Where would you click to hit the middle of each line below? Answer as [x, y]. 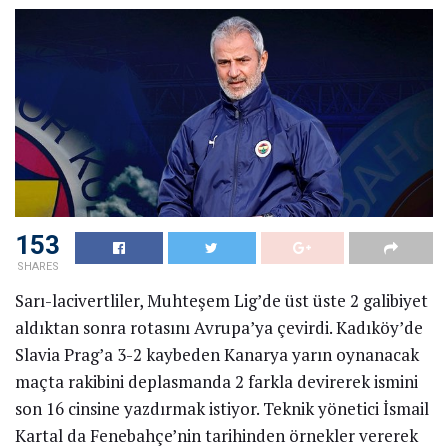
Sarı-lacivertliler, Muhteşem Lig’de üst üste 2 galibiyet [221, 301]
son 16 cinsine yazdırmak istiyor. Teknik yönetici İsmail [222, 409]
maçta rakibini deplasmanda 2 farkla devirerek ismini [216, 382]
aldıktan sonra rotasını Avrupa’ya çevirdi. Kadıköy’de [219, 328]
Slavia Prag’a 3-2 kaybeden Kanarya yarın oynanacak [217, 355]
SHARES [37, 267]
